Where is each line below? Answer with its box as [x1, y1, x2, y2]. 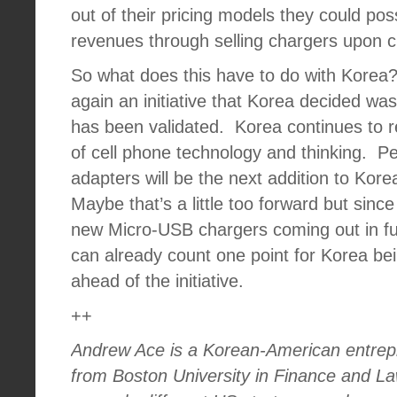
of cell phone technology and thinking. [71, 143, 367, 162]
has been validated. [71, 117, 224, 136]
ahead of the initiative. [71, 271, 244, 291]
